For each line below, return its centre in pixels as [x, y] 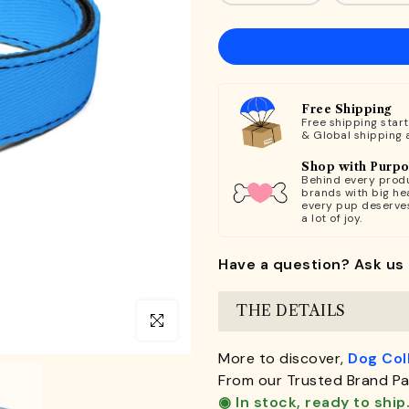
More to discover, [283, 358]
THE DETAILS [291, 310]
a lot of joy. [332, 218]
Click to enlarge [184, 320]
